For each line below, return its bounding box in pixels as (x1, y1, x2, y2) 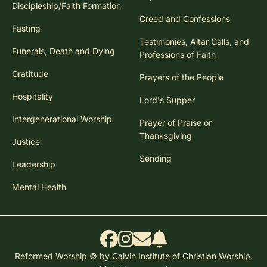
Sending (139, 153, 172, 163)
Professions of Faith (139, 49, 216, 60)
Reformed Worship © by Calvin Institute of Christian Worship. (14, 250, 253, 261)
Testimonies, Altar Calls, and (139, 36, 249, 46)
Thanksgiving (139, 130, 192, 141)
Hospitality (12, 91, 53, 101)
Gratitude (12, 68, 48, 79)
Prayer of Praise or (139, 117, 212, 128)
